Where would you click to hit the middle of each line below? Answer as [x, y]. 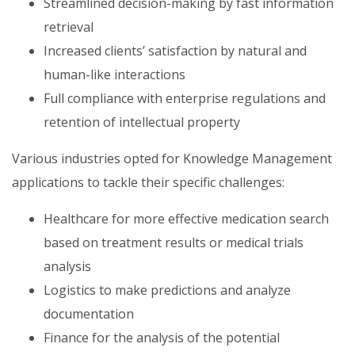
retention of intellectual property [142, 122]
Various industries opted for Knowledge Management [172, 158]
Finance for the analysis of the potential [162, 338]
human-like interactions [115, 74]
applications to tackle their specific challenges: [148, 182]
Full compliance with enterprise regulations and [185, 98]
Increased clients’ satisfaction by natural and [175, 51]
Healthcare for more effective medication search [186, 219]
